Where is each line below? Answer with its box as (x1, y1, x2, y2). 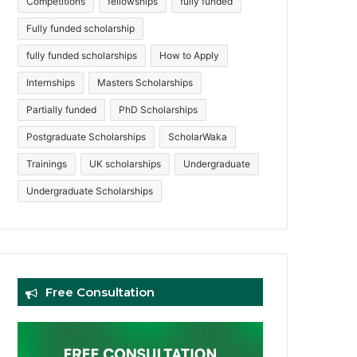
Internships (26, 76, 76, 88)
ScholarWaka (168, 130, 228, 143)
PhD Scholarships (119, 103, 198, 116)
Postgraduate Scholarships (26, 130, 147, 143)
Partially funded (26, 103, 97, 116)
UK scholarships (89, 157, 162, 170)
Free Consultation (45, 284, 155, 300)
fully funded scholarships (26, 49, 138, 61)
